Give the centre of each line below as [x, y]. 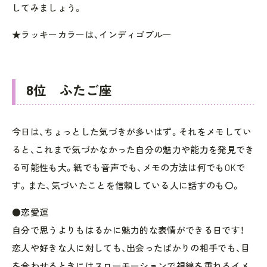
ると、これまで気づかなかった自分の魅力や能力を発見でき [133, 149]
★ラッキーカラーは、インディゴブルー [92, 34]
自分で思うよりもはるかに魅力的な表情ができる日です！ [128, 230]
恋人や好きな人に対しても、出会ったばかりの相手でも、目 [131, 248]
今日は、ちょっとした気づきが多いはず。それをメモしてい [132, 131]
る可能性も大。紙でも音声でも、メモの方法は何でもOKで [129, 167]
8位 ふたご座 [69, 90]
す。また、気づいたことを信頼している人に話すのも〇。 [126, 185]
